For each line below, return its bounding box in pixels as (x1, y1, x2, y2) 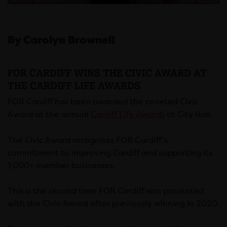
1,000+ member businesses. (8, 160, 115, 171)
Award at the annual (8, 109, 91, 120)
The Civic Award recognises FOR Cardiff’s (8, 134, 168, 145)
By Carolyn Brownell (8, 33, 115, 47)
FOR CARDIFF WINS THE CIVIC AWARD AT (8, 67, 207, 79)
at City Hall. (165, 109, 212, 120)
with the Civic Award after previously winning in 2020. (8, 198, 219, 209)
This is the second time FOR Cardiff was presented (8, 185, 204, 197)
